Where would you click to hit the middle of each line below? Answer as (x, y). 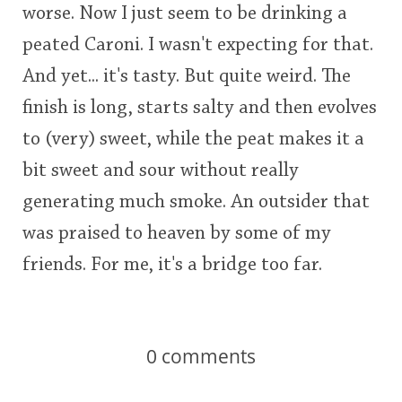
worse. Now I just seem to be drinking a (185, 14)
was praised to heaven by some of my (177, 234)
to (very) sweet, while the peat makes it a (193, 140)
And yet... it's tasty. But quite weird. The (187, 77)
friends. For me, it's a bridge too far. (172, 265)
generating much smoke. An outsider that (196, 202)
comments (206, 356)
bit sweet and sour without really (161, 171)
